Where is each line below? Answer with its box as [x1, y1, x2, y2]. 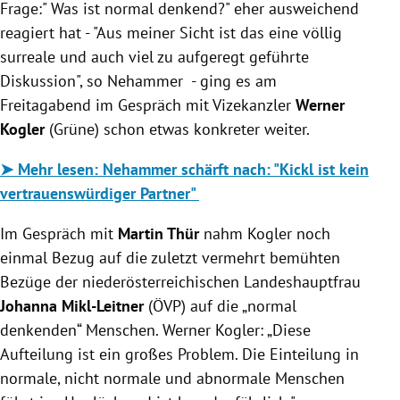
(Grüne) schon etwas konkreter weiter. [45, 118, 313, 139]
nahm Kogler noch [199, 222, 330, 244]
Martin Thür [118, 222, 199, 244]
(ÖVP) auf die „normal [144, 295, 296, 316]
